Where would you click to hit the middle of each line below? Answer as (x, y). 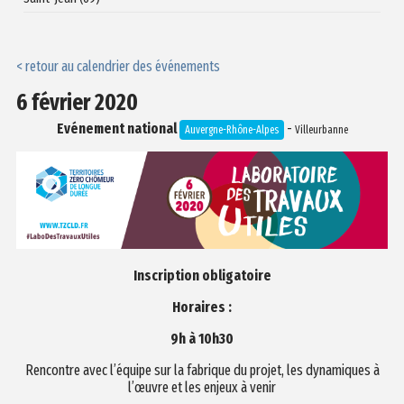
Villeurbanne (321, 129)
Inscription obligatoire (202, 275)
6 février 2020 (77, 102)
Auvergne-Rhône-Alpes (231, 129)
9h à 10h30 (202, 338)
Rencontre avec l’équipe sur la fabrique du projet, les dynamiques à (202, 370)
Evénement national (116, 128)
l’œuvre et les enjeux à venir (202, 387)
